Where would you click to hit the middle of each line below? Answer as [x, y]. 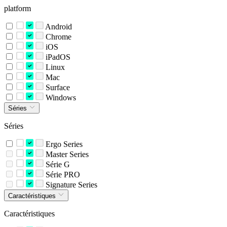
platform [17, 8]
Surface [56, 87]
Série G [56, 165]
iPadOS [57, 57]
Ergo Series [63, 144]
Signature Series [70, 185]
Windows [60, 97]
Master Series [66, 155]
